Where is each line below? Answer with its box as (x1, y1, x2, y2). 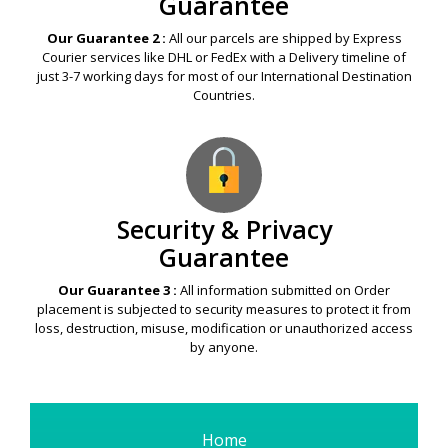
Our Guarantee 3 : (58, 281, 177, 299)
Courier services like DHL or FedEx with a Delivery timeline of (42, 48, 406, 66)
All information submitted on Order (177, 281, 390, 299)
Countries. (193, 86, 255, 104)
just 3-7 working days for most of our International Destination (36, 67, 412, 85)
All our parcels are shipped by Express (168, 29, 402, 47)
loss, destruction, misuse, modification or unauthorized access (35, 319, 413, 337)
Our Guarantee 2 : (46, 29, 169, 47)
